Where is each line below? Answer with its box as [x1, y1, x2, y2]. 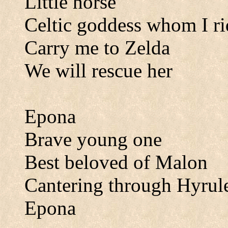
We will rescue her [24, 60, 173, 81]
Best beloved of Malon [24, 151, 208, 173]
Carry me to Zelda [24, 37, 170, 59]
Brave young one [24, 128, 162, 150]
